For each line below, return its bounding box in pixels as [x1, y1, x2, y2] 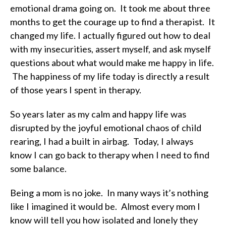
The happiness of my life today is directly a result [10, 71, 209, 82]
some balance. [10, 163, 67, 174]
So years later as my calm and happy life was [10, 108, 186, 120]
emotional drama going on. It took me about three [10, 3, 210, 14]
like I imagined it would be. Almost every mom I [10, 201, 200, 212]
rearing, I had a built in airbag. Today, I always [10, 136, 193, 147]
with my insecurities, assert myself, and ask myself [10, 43, 211, 54]
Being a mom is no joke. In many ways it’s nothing [10, 187, 208, 198]
